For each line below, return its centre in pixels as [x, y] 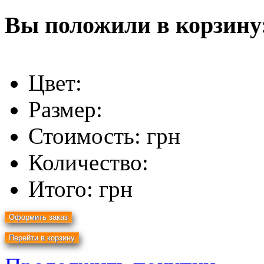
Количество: [88, 163]
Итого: [64, 189]
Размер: [65, 110]
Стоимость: [88, 136]
